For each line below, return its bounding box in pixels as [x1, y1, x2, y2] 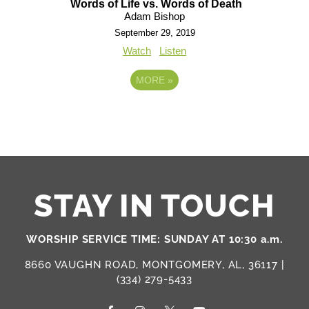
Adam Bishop [124, 10, 185, 22]
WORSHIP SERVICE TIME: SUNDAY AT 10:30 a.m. [26, 232, 283, 246]
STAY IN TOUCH [34, 187, 275, 224]
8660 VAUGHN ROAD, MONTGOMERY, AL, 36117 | [24, 258, 285, 271]
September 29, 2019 [114, 27, 195, 38]
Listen [159, 44, 186, 57]
